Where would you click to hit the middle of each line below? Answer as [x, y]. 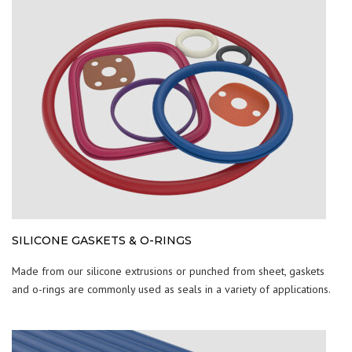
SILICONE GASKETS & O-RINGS [102, 241]
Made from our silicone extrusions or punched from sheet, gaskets [168, 271]
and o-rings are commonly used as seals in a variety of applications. [171, 290]
